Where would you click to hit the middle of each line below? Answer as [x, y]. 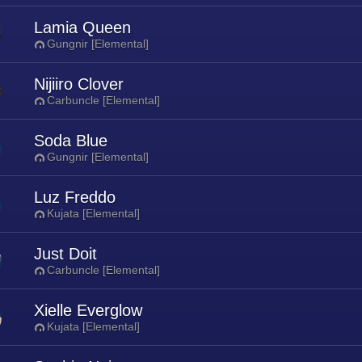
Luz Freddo [75, 197]
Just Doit [65, 254]
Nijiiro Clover [79, 84]
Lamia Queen [82, 27]
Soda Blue [71, 141]
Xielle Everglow [88, 310]
